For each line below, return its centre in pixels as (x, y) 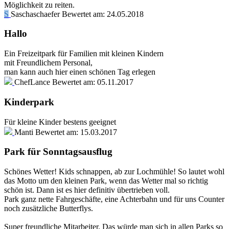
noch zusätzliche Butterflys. (49, 208)
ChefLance (32, 82)
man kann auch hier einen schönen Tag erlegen (80, 72)
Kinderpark (29, 102)
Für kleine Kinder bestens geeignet (60, 122)
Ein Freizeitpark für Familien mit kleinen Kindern (84, 54)
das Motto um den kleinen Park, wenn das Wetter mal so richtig (106, 180)
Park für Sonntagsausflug (58, 152)
